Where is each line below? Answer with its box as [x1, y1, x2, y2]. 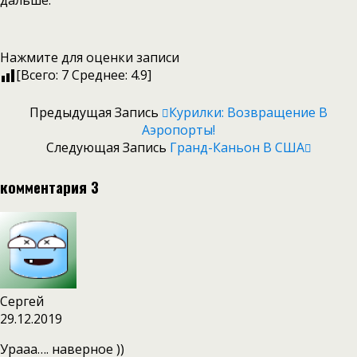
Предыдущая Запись [29, 103, 162, 121]
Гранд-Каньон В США [169, 138, 304, 156]
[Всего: [16, 65, 61, 84]
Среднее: [69, 65, 131, 84]
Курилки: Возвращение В [169, 103, 328, 121]
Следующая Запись [45, 138, 170, 156]
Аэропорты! [142, 120, 215, 139]
